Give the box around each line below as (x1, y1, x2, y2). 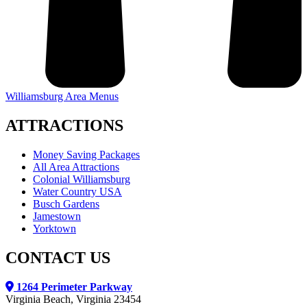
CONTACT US (5, 248, 110, 267)
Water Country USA (33, 186, 122, 198)
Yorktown (33, 223, 76, 235)
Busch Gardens (33, 198, 99, 210)
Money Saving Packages (33, 149, 140, 161)
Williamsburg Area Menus (5, 90, 119, 103)
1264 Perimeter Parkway (14, 280, 132, 293)
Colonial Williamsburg (33, 173, 130, 186)
